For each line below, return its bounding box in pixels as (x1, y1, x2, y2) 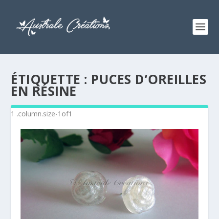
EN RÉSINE (11, 82, 77, 100)
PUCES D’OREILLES (91, 70, 207, 88)
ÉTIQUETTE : (11, 70, 91, 88)
